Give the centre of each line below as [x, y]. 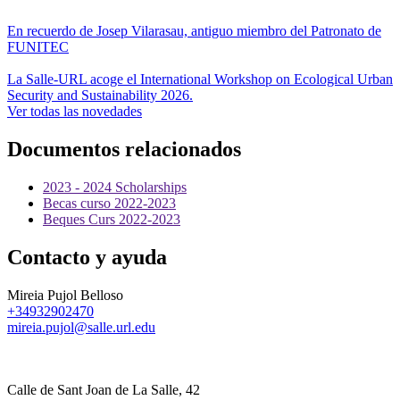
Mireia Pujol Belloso [65, 295]
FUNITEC [38, 47]
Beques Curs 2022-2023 [112, 219]
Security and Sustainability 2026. [100, 96]
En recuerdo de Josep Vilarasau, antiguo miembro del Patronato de [194, 31]
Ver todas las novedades [75, 112]
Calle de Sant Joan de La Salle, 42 [104, 389]
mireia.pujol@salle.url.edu [81, 327]
